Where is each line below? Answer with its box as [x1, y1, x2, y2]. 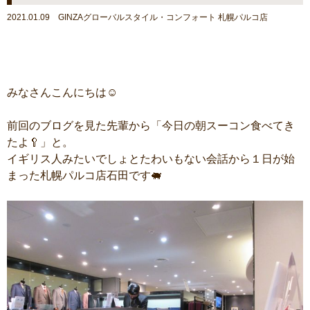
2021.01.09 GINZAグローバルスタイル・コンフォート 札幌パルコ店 [7, 12, 268, 22]
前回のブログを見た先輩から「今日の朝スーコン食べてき [7, 120, 295, 131]
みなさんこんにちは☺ [7, 86, 118, 98]
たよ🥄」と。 [7, 136, 73, 148]
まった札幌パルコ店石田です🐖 [7, 170, 162, 181]
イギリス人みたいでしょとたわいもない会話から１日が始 [7, 153, 295, 165]
